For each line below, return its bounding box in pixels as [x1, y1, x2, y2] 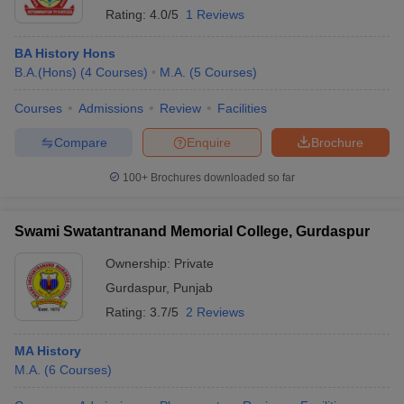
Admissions [78, 101, 143, 115]
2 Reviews [186, 305, 244, 319]
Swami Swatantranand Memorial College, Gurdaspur [14, 224, 370, 239]
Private [174, 256, 214, 271]
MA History [14, 344, 81, 358]
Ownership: [106, 256, 174, 271]
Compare [53, 134, 107, 150]
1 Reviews [186, 7, 244, 22]
